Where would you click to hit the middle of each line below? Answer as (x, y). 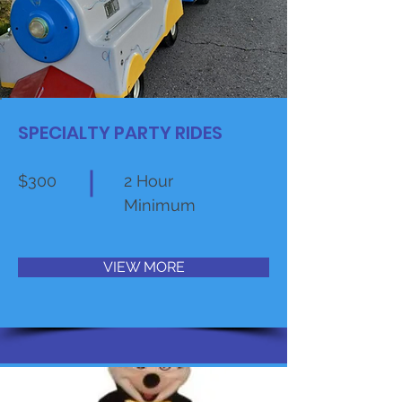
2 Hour (149, 181)
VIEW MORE (144, 267)
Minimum (160, 205)
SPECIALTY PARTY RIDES (120, 133)
